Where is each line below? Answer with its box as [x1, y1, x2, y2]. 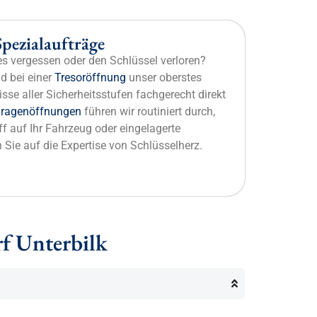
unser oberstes [126, 71, 202, 85]
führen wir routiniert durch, [81, 105, 215, 119]
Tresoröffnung [54, 71, 126, 85]
